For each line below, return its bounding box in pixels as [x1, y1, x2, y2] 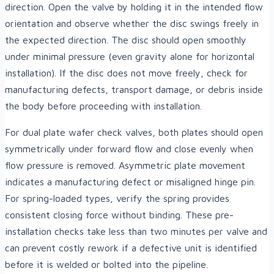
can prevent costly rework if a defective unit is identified [5, 242, 257, 254]
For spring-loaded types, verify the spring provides [5, 193, 229, 204]
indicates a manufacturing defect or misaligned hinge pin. [5, 176, 256, 188]
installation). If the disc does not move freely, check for [5, 67, 248, 79]
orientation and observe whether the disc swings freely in [5, 18, 259, 29]
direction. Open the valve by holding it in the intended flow [5, 1, 263, 13]
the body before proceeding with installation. [5, 100, 202, 112]
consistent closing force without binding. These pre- [5, 209, 234, 221]
